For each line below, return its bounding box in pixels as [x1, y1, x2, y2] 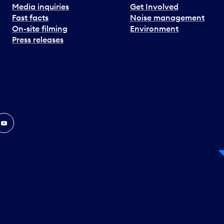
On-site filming [12, 23, 67, 34]
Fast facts [12, 12, 48, 23]
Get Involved [130, 1, 178, 12]
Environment [130, 23, 178, 34]
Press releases [12, 34, 63, 45]
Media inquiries [12, 1, 69, 12]
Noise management [130, 12, 204, 23]
